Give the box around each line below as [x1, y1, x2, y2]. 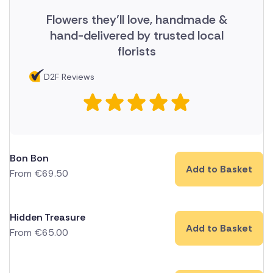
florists [117, 43, 156, 60]
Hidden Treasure [10, 211, 85, 224]
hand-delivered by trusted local [49, 27, 224, 44]
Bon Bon [10, 152, 49, 165]
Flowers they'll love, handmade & [46, 12, 227, 28]
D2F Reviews [44, 71, 94, 83]
